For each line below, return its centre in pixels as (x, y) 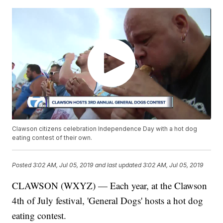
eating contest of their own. (52, 138)
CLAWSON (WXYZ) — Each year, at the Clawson (110, 186)
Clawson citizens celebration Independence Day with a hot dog (105, 129)
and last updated (118, 165)
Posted (23, 165)
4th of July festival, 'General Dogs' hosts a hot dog (108, 201)
